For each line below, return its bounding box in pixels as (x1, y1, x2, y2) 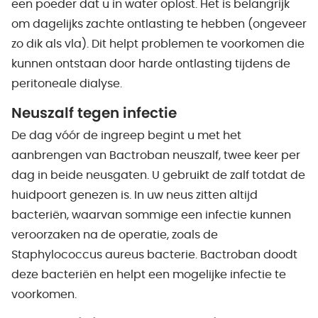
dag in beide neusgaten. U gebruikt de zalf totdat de (11, 170, 305, 181)
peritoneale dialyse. (11, 78, 122, 89)
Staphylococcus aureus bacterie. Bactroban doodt (11, 249, 297, 261)
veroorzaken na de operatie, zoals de (11, 229, 218, 241)
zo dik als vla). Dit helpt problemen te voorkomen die (11, 38, 305, 50)
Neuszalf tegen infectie (11, 106, 177, 121)
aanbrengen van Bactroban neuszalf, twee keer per (11, 150, 300, 161)
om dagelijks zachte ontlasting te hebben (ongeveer (11, 18, 307, 30)
